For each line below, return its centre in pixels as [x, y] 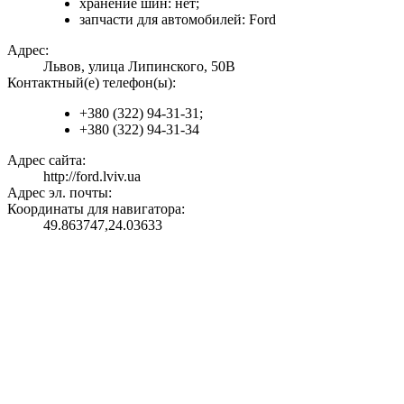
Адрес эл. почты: [60, 192]
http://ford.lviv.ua [92, 176]
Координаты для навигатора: [96, 208]
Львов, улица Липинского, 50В [139, 66]
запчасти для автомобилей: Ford [178, 19]
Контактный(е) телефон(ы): [92, 82]
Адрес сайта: [46, 160]
